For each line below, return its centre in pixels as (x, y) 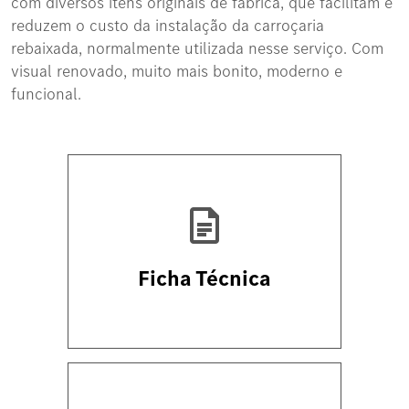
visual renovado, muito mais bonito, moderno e (177, 70)
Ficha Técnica (204, 278)
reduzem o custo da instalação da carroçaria (168, 25)
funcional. (46, 93)
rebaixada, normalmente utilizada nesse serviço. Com (197, 47)
